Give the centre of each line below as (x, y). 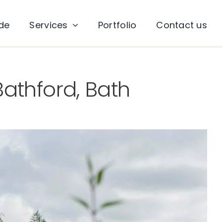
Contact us (182, 25)
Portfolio (117, 25)
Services (49, 25)
